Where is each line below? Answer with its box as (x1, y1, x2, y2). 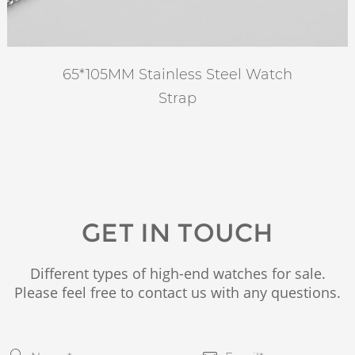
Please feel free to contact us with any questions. (14, 283, 341, 303)
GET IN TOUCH (82, 217, 273, 249)
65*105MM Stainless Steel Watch (63, 66, 292, 84)
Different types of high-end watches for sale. (29, 264, 326, 284)
